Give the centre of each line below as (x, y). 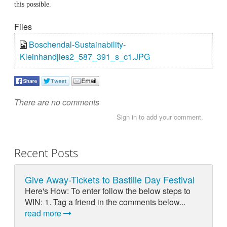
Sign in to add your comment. (160, 117)
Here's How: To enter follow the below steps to (107, 191)
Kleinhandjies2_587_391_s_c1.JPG (85, 56)
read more (44, 213)
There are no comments (56, 102)
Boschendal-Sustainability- (77, 44)
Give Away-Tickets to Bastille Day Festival (109, 180)
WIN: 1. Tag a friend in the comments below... (105, 202)
